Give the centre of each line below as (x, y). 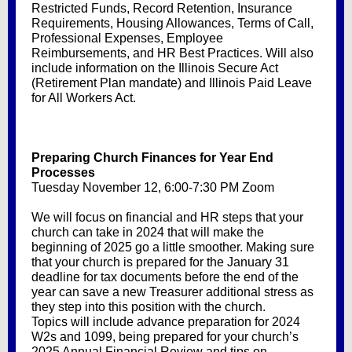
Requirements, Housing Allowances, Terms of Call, (172, 23)
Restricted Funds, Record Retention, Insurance (162, 8)
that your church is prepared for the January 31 (160, 262)
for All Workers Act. (84, 98)
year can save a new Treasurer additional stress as (172, 292)
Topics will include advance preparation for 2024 (166, 322)
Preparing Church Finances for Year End (152, 158)
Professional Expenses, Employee (127, 38)
